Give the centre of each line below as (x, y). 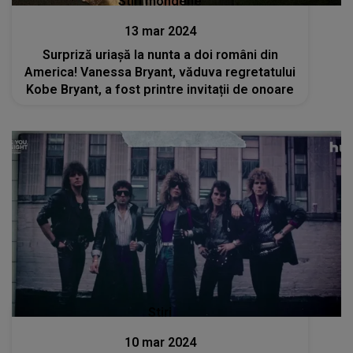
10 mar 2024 (160, 342)
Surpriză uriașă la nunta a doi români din (160, 54)
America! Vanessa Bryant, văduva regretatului (160, 72)
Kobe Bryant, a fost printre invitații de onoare (160, 89)
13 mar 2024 (160, 31)
